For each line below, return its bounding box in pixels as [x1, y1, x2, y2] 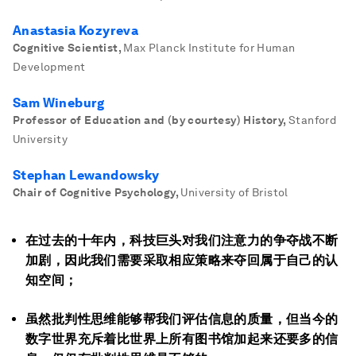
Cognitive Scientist [13, 41, 118, 54]
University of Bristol [180, 186, 288, 199]
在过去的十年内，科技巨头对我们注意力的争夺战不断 [25, 233, 339, 248]
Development [13, 60, 86, 73]
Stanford [288, 114, 337, 126]
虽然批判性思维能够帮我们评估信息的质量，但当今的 [25, 311, 339, 327]
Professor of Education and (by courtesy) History [13, 114, 284, 126]
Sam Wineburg [13, 95, 105, 110]
